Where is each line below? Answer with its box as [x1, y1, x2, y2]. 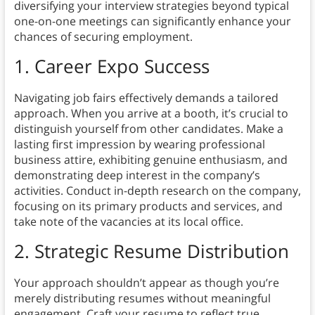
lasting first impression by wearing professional [13, 136, 265, 153]
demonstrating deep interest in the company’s [13, 167, 260, 184]
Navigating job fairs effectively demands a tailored [13, 90, 278, 106]
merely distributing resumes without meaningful [13, 290, 271, 307]
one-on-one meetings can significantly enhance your [13, 13, 291, 30]
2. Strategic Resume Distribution [13, 238, 289, 264]
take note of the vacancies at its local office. [13, 214, 243, 230]
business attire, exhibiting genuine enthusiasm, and [13, 152, 288, 168]
